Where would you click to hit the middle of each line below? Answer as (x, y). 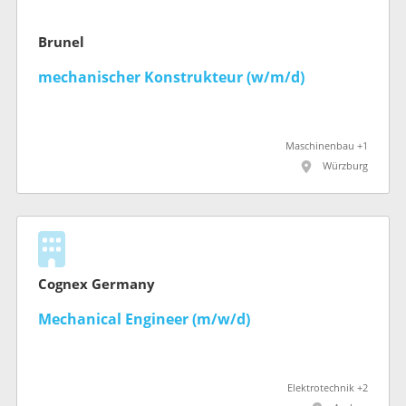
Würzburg (345, 166)
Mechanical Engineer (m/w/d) (144, 319)
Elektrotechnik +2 (328, 388)
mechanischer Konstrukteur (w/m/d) (171, 77)
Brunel (61, 42)
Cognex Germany (97, 284)
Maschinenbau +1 (327, 146)
